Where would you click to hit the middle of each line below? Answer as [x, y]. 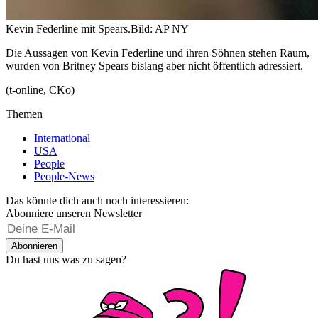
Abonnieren [34, 246]
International [62, 138]
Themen [24, 114]
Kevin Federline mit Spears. [68, 28]
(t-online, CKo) [40, 89]
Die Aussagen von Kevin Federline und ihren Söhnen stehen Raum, [158, 53]
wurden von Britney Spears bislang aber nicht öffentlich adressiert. [154, 65]
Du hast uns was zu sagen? [66, 259]
